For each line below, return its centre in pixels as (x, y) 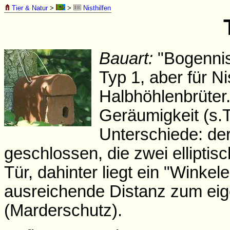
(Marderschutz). (63, 210)
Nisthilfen (96, 8)
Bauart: (126, 58)
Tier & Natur (30, 8)
